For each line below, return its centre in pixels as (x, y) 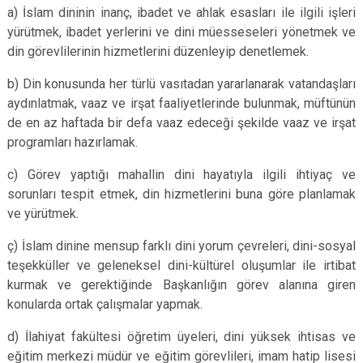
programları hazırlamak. (73, 142)
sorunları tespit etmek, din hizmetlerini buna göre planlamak (181, 194)
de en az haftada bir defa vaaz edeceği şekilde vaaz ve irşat (181, 123)
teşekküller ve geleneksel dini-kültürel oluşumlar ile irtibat (181, 265)
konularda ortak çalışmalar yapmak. (105, 304)
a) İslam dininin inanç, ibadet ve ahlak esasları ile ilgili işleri (181, 13)
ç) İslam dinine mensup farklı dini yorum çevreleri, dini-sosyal (181, 246)
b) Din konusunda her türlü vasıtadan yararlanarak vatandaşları (181, 84)
